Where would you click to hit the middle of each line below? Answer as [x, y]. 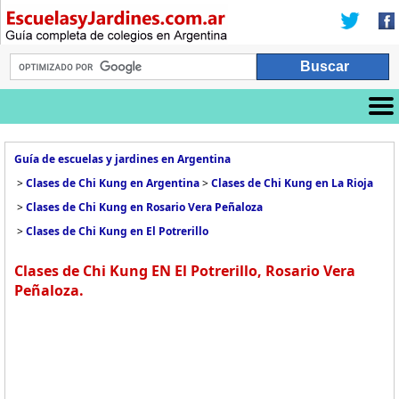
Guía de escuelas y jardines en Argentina [122, 159]
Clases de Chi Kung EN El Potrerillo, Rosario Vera [185, 271]
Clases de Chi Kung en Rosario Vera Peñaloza [144, 207]
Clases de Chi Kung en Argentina [113, 183]
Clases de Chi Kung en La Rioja [292, 183]
